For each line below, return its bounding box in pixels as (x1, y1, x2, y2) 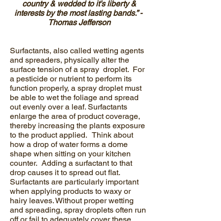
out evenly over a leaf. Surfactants (10, 102, 127, 111)
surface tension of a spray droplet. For (10, 65, 145, 74)
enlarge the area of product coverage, (10, 111, 140, 121)
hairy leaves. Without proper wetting (10, 196, 134, 205)
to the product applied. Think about (10, 130, 133, 140)
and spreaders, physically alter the (10, 55, 129, 65)
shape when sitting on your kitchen (10, 149, 131, 158)
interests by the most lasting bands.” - (14, 8, 144, 18)
